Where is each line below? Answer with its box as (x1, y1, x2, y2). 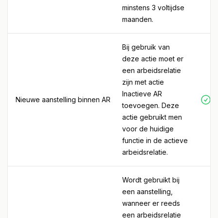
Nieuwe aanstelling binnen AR (16, 95, 110, 104)
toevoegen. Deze (122, 101, 179, 109)
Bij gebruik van (122, 43, 170, 51)
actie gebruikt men (122, 113, 182, 121)
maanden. (122, 15, 153, 23)
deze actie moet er (122, 54, 183, 63)
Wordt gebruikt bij (122, 176, 180, 184)
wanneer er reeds (122, 199, 180, 207)
